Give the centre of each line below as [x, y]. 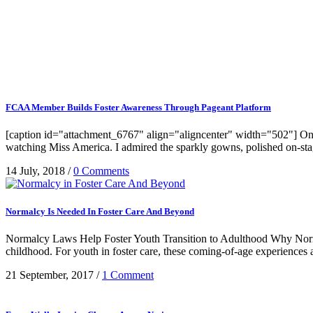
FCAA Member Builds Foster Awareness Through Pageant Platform [138, 108]
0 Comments [101, 171]
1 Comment [128, 275]
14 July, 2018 [35, 171]
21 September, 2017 [50, 275]
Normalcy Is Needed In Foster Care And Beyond [100, 211]
